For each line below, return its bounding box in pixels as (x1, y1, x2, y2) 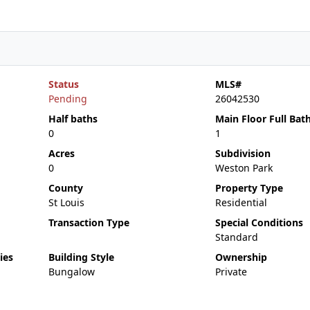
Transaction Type (48, 216, 129, 229)
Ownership (215, 250, 267, 264)
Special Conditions (215, 216, 303, 229)
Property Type (215, 181, 283, 194)
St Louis (48, 196, 84, 209)
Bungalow (48, 265, 95, 278)
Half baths (48, 112, 98, 125)
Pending (48, 92, 87, 105)
